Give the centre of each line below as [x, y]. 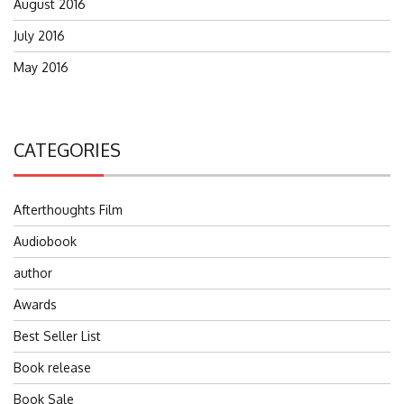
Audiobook [45, 242]
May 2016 [41, 68]
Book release [52, 368]
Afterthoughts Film [68, 210]
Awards [35, 305]
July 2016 [39, 36]
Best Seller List [57, 336]
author [33, 273]
